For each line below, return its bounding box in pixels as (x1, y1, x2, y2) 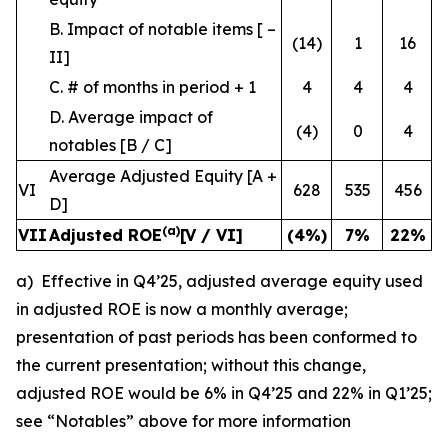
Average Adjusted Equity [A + (49, 166, 277, 186)
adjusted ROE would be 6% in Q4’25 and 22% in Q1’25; (16, 383, 432, 403)
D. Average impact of (49, 107, 213, 127)
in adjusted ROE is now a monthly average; (16, 299, 348, 319)
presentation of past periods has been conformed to (16, 327, 417, 347)
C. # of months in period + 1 (49, 77, 256, 97)
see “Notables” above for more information (16, 411, 351, 431)
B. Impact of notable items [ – (49, 19, 276, 39)
